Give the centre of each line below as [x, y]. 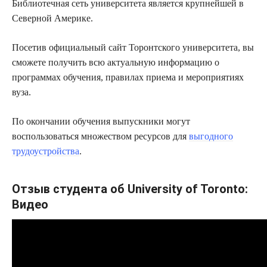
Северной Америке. [52, 18]
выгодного [211, 136]
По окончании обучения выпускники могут [101, 121]
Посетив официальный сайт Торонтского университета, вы [133, 47]
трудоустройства [46, 151]
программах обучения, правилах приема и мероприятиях [128, 77]
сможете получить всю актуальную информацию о [116, 62]
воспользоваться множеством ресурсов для [100, 136]
